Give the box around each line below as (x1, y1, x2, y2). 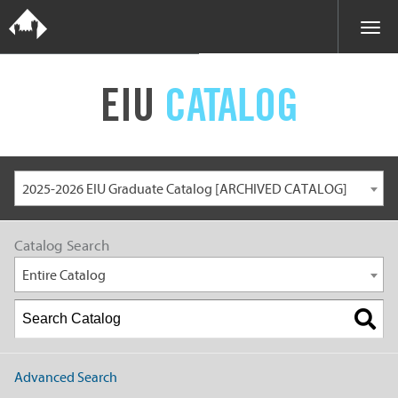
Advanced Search (14, 370, 117, 386)
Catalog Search (14, 237, 109, 254)
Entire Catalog (22, 267, 106, 283)
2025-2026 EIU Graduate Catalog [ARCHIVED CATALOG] (22, 181, 347, 197)
